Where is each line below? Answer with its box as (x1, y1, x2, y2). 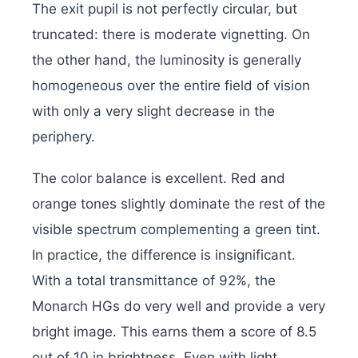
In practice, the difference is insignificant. (32, 247, 296, 264)
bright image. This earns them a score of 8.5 (32, 324, 316, 340)
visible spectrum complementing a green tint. (32, 221, 320, 238)
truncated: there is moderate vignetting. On (32, 26, 310, 43)
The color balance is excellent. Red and (32, 170, 285, 187)
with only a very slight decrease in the (32, 103, 275, 120)
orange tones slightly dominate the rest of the (32, 196, 325, 213)
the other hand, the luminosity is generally (32, 52, 301, 69)
